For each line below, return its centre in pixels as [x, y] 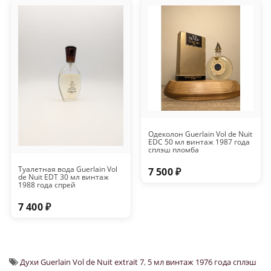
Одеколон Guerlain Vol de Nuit [200, 134]
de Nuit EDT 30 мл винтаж [63, 177]
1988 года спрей [47, 185]
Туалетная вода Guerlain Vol [67, 169]
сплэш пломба [173, 150]
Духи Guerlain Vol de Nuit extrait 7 [82, 262]
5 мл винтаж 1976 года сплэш [202, 262]
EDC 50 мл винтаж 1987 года [199, 142]
